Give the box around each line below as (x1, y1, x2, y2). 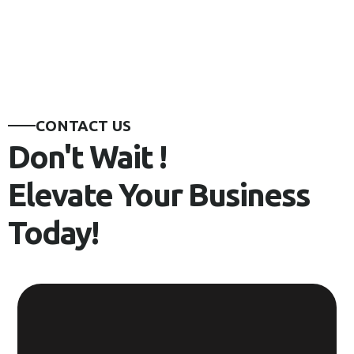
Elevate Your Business (8, 177, 310, 213)
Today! (8, 215, 98, 250)
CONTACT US (36, 117, 131, 134)
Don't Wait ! (8, 139, 166, 175)
